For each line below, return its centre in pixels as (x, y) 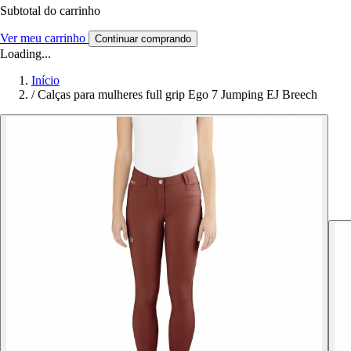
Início (45, 81)
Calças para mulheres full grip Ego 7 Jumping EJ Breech (177, 95)
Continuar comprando (143, 39)
